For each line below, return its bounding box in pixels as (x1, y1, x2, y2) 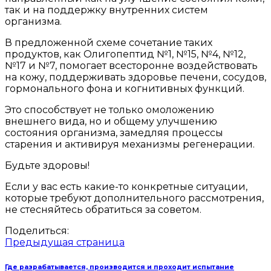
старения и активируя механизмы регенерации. (5, 139, 255, 151)
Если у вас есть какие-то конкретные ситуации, (5, 181, 247, 193)
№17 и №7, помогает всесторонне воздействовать (5, 60, 258, 72)
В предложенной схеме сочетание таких (5, 37, 212, 49)
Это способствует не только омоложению (5, 104, 214, 116)
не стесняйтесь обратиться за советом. (5, 204, 201, 216)
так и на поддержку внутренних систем (5, 4, 208, 16)
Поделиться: (5, 225, 69, 237)
